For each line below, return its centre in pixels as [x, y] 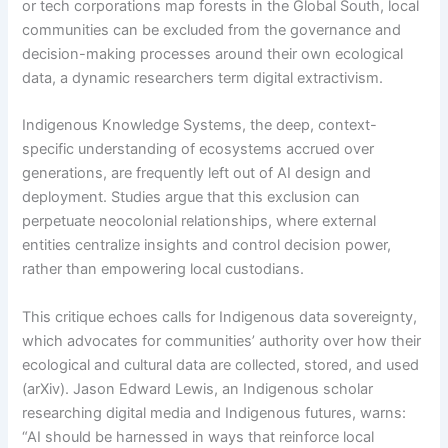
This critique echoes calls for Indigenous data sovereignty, [220, 316]
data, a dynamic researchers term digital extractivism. [203, 78]
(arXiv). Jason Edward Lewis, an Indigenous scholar [198, 388]
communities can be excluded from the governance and [212, 30]
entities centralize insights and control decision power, [207, 245]
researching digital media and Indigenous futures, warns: [214, 412]
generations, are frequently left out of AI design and [197, 173]
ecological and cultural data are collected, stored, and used [221, 364]
